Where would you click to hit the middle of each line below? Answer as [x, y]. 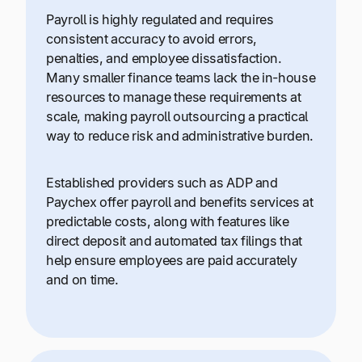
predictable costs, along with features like [168, 222]
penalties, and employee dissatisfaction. [164, 58]
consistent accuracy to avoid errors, [152, 38]
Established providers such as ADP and [162, 183]
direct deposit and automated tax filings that [174, 241]
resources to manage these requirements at [174, 97]
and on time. [82, 280]
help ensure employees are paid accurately [172, 261]
